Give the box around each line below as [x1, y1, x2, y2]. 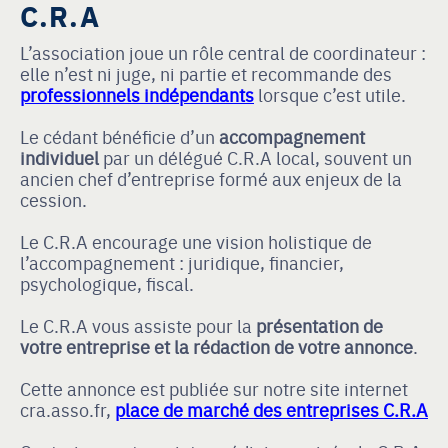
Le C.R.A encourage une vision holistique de [20, 229, 372, 254]
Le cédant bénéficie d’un [20, 124, 219, 149]
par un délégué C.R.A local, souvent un [99, 145, 412, 170]
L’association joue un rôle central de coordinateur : [20, 40, 426, 65]
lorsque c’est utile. [254, 82, 414, 107]
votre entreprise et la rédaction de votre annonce [20, 334, 413, 359]
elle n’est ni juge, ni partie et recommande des [20, 61, 392, 86]
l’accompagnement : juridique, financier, [20, 250, 344, 275]
